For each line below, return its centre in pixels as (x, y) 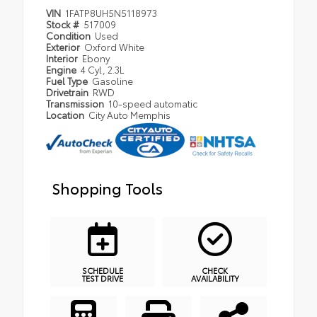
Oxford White (115, 47)
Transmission (76, 103)
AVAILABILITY (215, 278)
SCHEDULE (102, 270)
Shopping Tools (107, 188)
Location (66, 115)
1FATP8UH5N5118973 (111, 13)
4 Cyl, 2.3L (103, 69)
